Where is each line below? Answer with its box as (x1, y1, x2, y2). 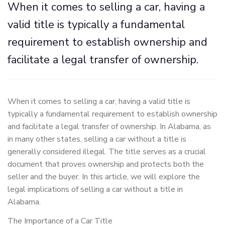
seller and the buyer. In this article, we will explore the (8, 171, 200, 182)
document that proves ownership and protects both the (8, 159, 204, 170)
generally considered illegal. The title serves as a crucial (8, 146, 206, 157)
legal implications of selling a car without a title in (8, 184, 183, 195)
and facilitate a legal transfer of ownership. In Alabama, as (8, 121, 211, 132)
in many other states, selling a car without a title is (8, 134, 186, 145)
